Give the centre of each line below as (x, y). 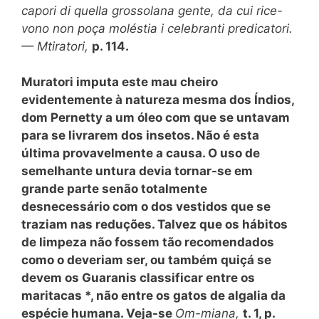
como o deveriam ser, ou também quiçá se (146, 260)
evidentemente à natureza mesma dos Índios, (158, 100)
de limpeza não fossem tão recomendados (148, 242)
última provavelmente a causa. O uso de (141, 153)
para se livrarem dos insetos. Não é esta (140, 135)
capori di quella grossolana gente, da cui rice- (152, 10)
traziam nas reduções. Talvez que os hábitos (155, 224)
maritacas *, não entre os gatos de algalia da (153, 296)
